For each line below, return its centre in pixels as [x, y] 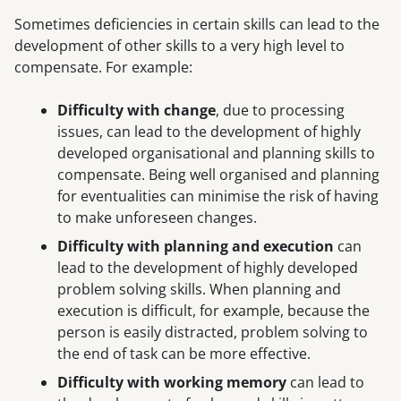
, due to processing [280, 111]
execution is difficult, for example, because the [213, 311]
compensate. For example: [103, 68]
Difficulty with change [137, 111]
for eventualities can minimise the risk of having [218, 196]
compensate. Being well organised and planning [218, 175]
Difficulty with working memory [172, 383]
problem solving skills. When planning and [199, 290]
